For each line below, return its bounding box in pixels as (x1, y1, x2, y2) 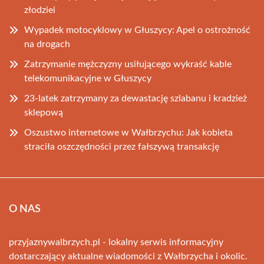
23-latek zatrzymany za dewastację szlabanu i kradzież (24, 94, 247, 103)
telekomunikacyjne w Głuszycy (24, 74, 151, 83)
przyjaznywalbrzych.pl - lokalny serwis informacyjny (9, 237, 223, 247)
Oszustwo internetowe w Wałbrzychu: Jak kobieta (24, 128, 233, 137)
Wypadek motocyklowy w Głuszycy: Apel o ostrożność (24, 25, 250, 35)
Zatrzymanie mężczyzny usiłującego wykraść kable (24, 60, 232, 69)
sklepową (24, 108, 63, 117)
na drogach (24, 39, 70, 49)
